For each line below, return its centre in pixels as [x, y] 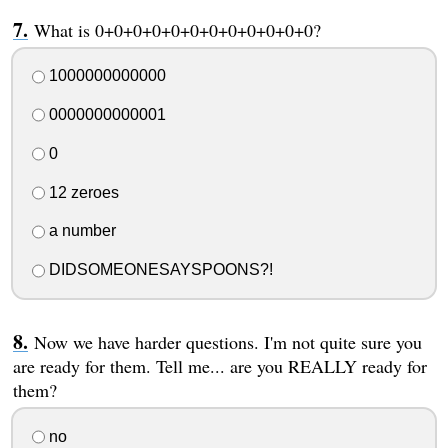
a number [80, 231]
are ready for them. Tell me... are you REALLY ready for [219, 366]
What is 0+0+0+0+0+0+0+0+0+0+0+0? [177, 29]
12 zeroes [81, 192]
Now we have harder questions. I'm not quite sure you [227, 342]
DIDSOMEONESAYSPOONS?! [158, 270]
